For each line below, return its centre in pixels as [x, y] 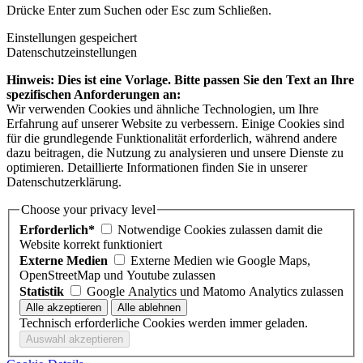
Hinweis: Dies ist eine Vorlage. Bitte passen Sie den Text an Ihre [180, 79]
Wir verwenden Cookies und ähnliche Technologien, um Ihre [162, 109]
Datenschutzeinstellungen [72, 52]
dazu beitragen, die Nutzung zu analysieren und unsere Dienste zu [175, 152]
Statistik [42, 292]
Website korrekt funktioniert [91, 245]
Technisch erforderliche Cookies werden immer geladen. [164, 323]
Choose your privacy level [88, 209]
